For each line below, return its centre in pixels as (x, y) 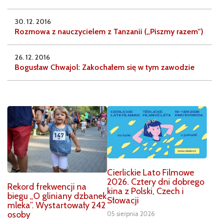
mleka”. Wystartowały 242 (56, 206)
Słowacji (123, 201)
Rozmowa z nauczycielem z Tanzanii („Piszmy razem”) (109, 32)
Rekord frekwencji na (47, 187)
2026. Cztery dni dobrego (156, 182)
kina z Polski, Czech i (145, 191)
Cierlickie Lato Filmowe (151, 173)
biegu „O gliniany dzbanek (57, 196)
